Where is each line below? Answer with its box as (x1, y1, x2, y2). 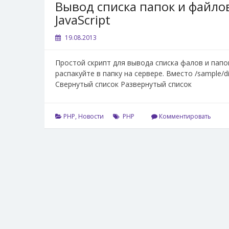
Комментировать (159, 111, 211, 121)
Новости (78, 111, 104, 121)
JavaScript (55, 11, 110, 28)
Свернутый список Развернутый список (55, 79, 192, 89)
